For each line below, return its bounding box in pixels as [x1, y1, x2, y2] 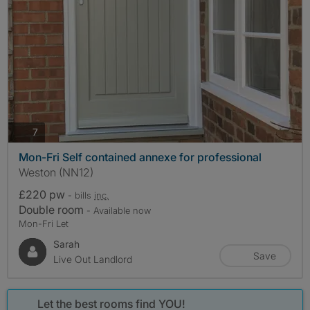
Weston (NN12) [19, 165, 93, 179]
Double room [19, 202, 86, 217]
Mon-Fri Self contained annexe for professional [19, 149, 262, 164]
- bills [68, 189, 94, 201]
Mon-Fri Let [19, 217, 69, 229]
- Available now [86, 204, 151, 216]
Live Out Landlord [53, 253, 132, 265]
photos [37, 125, 68, 138]
